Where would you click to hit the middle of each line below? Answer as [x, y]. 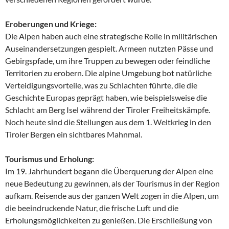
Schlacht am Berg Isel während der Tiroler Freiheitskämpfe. [108, 110]
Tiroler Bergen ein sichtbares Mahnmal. [74, 134]
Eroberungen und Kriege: [51, 24]
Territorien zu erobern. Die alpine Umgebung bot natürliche [108, 73]
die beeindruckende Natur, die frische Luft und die [92, 208]
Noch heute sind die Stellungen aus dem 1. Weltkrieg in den [108, 122]
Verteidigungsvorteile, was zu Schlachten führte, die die [101, 85]
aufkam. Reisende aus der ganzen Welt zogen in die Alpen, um [112, 196]
